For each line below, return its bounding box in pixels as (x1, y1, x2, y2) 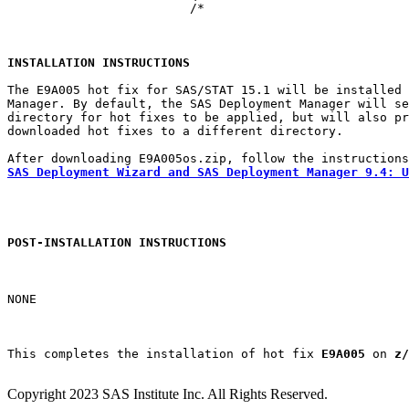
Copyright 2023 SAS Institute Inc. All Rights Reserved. (7, 386, 328, 403)
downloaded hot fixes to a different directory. (7, 123, 343, 138)
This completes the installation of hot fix (7, 347, 321, 362)
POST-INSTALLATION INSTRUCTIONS (7, 235, 226, 249)
